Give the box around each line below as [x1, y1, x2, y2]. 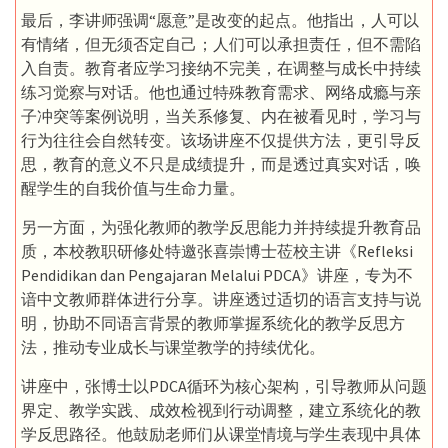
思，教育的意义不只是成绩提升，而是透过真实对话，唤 [21, 154, 421, 175]
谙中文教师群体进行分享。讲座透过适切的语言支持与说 [21, 289, 421, 310]
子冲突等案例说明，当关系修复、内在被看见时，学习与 [21, 106, 421, 127]
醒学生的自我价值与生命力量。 [21, 178, 245, 199]
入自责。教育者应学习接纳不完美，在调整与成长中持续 [21, 58, 421, 79]
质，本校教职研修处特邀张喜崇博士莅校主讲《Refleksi [21, 241, 413, 262]
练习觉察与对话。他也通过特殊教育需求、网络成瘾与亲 [21, 82, 421, 103]
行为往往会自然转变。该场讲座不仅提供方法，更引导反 [21, 130, 421, 151]
